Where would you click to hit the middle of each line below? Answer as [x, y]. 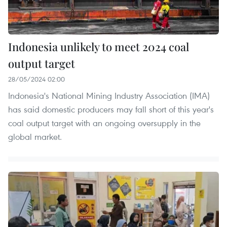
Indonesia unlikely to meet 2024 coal [99, 46]
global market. [35, 136]
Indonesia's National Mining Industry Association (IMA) [109, 95]
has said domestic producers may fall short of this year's [111, 109]
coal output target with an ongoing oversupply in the [104, 123]
